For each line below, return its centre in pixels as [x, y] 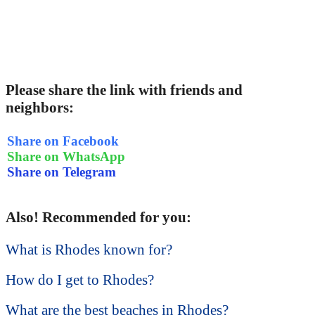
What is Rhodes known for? [89, 250]
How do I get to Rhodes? [80, 280]
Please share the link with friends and [124, 90]
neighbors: [40, 108]
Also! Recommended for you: [98, 218]
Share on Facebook [63, 141]
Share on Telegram [62, 172]
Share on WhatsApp [66, 156]
